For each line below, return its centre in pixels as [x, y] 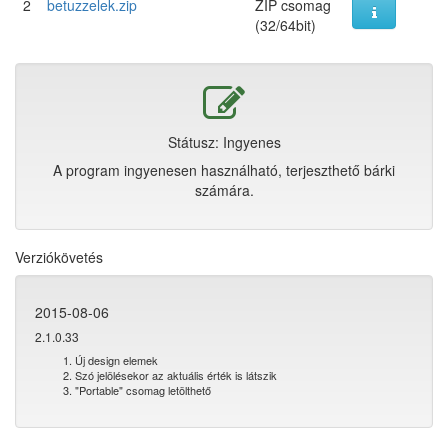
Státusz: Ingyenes [224, 142]
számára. [224, 190]
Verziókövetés [59, 257]
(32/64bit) [285, 25]
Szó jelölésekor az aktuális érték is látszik [176, 375]
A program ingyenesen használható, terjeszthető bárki [224, 170]
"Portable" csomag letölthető [143, 390]
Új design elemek [116, 360]
